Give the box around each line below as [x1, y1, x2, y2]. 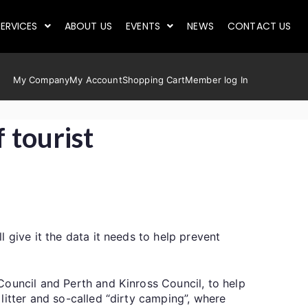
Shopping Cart [122, 74, 185, 85]
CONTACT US [227, 19, 291, 34]
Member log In [184, 74, 248, 85]
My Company [12, 74, 70, 85]
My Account [69, 74, 122, 85]
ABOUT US [64, 19, 113, 34]
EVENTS [126, 19, 161, 34]
